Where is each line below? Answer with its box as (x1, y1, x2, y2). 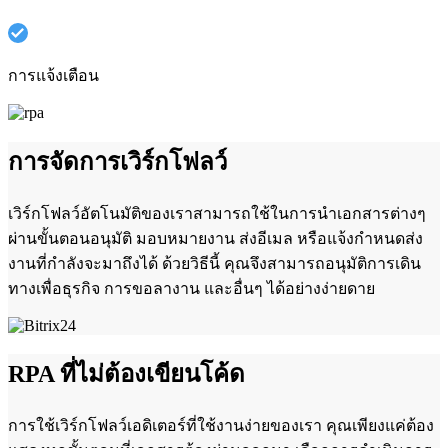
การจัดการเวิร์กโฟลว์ (8, 148, 227, 175)
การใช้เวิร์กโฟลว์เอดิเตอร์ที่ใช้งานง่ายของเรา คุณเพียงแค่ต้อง (8, 417, 434, 435)
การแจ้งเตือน (8, 66, 99, 84)
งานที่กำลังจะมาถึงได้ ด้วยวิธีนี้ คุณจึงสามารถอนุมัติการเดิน (8, 254, 421, 272)
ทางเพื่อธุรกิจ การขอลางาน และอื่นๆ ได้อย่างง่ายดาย (8, 279, 375, 297)
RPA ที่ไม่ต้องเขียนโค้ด (8, 361, 245, 388)
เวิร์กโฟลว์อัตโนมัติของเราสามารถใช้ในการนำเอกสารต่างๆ (8, 204, 426, 222)
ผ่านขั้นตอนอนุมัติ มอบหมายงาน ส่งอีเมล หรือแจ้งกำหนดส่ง (8, 229, 423, 247)
